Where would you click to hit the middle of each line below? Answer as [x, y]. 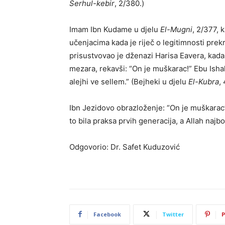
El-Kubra [204, 81]
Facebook [107, 214]
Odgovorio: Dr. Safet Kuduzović [125, 147]
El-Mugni [176, 29]
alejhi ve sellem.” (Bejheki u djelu [129, 81]
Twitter [173, 214]
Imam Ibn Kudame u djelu [115, 29]
